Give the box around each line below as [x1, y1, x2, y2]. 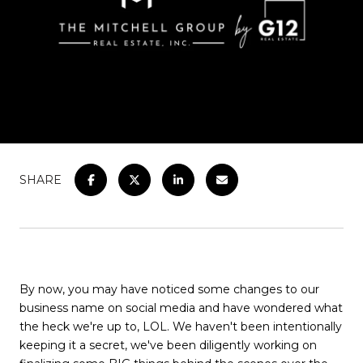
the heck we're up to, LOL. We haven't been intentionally [19, 319, 342, 334]
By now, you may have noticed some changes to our [19, 282, 319, 297]
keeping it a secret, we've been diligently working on [19, 338, 317, 352]
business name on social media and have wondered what [19, 301, 343, 315]
